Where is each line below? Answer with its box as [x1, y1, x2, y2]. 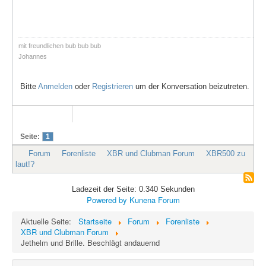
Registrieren [92, 82, 133, 91]
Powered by [86, 194, 127, 205]
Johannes [18, 52, 47, 60]
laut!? [15, 160, 34, 169]
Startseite [78, 216, 112, 227]
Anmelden [38, 82, 72, 91]
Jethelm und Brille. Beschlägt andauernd [21, 237, 160, 248]
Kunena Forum [129, 194, 180, 205]
